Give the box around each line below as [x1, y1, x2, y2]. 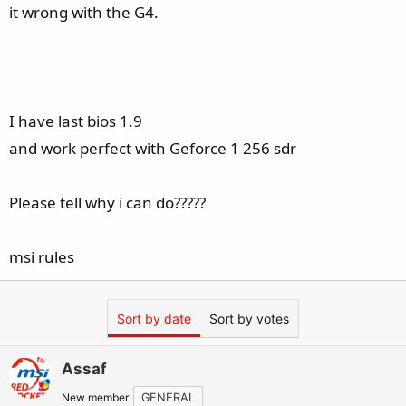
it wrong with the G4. [9, 2, 159, 23]
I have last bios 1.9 [9, 111, 142, 131]
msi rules [9, 246, 74, 267]
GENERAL [141, 391, 195, 404]
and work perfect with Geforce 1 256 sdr [9, 138, 296, 159]
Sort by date [117, 311, 191, 326]
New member [62, 391, 129, 404]
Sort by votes [209, 311, 289, 326]
